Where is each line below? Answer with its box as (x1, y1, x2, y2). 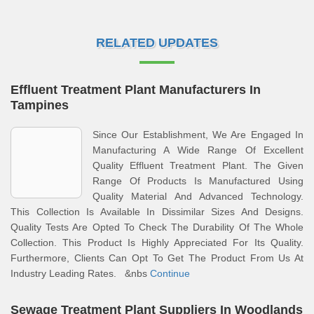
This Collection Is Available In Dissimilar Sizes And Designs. (11, 206, 303, 217)
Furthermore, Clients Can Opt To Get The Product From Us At (11, 252, 303, 264)
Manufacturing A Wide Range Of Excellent (93, 144, 303, 156)
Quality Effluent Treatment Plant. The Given (93, 160, 303, 171)
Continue (150, 268, 190, 279)
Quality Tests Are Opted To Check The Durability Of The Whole (11, 221, 303, 233)
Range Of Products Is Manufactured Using (93, 175, 303, 186)
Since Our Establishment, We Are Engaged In (93, 129, 303, 140)
